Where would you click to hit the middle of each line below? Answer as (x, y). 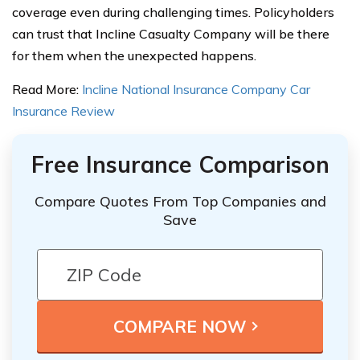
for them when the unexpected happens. (134, 55)
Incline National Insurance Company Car (196, 89)
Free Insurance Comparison (180, 164)
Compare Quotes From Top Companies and (180, 202)
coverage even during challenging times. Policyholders (173, 12)
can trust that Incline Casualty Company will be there (171, 33)
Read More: (47, 89)
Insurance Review (63, 110)
